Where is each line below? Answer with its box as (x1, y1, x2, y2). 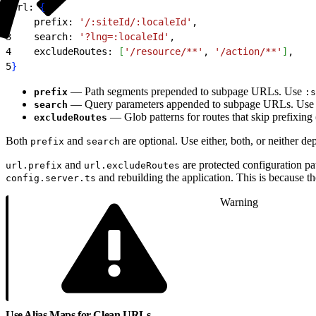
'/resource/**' (124, 45, 203, 57)
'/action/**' (214, 45, 282, 57)
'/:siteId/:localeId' (79, 16, 192, 28)
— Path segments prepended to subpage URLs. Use (68, 85, 305, 97)
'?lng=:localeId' (79, 30, 169, 42)
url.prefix (6, 159, 62, 171)
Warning (220, 195, 258, 208)
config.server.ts (6, 172, 96, 183)
